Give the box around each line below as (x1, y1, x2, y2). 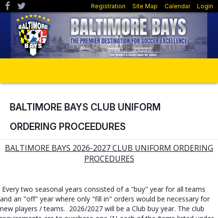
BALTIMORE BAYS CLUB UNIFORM (10, 101, 161, 113)
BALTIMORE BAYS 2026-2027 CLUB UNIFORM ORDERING (5, 142, 213, 153)
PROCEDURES (84, 153, 134, 164)
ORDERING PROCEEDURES (10, 121, 126, 132)
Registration (91, 2, 126, 10)
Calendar (164, 2, 190, 10)
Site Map (132, 2, 158, 10)
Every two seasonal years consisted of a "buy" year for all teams (2, 184, 205, 194)
